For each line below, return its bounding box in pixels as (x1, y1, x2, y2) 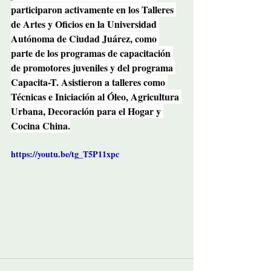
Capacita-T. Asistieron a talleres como (11, 74, 168, 89)
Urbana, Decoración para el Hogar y (11, 103, 163, 118)
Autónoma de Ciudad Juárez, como (11, 31, 159, 45)
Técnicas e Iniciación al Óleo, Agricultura (11, 89, 181, 103)
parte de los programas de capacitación (11, 45, 173, 60)
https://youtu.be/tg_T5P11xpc (11, 147, 119, 160)
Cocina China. (11, 118, 70, 132)
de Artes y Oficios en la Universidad (11, 16, 159, 31)
